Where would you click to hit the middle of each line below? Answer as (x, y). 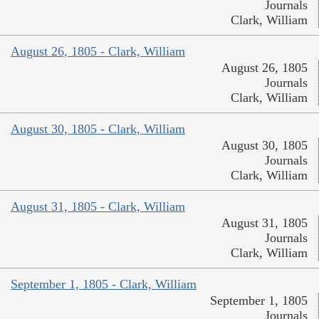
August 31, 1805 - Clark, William (98, 207)
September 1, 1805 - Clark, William (104, 284)
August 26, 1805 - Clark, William (98, 52)
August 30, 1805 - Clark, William (98, 129)
